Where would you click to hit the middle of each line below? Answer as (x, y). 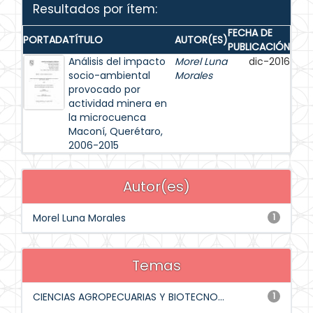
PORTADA (46, 40)
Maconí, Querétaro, (116, 131)
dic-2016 (269, 61)
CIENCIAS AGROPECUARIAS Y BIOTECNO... (129, 297)
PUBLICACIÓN (259, 47)
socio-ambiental (109, 75)
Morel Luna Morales (79, 218)
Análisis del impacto (117, 61)
